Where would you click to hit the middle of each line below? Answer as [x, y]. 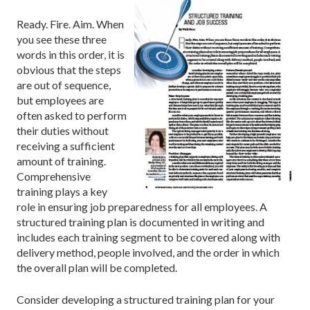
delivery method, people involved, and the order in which [148, 252]
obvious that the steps [69, 69]
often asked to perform [72, 115]
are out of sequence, [64, 84]
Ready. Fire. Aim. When [70, 24]
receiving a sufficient [66, 145]
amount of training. [61, 161]
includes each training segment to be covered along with [148, 237]
